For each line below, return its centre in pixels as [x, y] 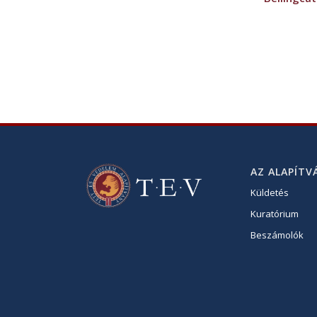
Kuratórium [275, 213]
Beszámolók [277, 235]
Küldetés [270, 192]
